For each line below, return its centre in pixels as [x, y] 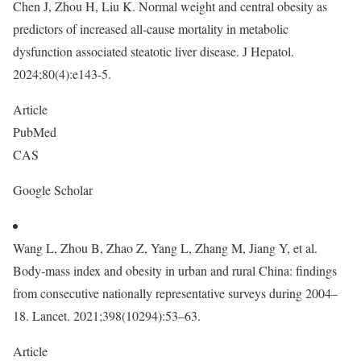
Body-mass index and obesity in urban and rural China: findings [175, 270]
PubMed [37, 132]
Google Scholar [55, 190]
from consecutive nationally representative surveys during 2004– [175, 293]
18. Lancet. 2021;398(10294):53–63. [107, 315]
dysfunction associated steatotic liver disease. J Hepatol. [154, 51]
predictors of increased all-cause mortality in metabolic [151, 29]
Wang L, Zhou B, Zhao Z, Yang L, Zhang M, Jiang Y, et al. [165, 248]
